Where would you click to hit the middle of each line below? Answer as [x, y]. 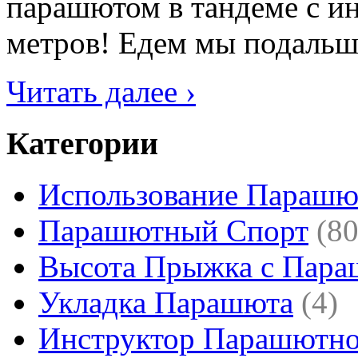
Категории [82, 143]
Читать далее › [101, 91]
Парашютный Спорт [173, 231]
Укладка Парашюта [166, 303]
